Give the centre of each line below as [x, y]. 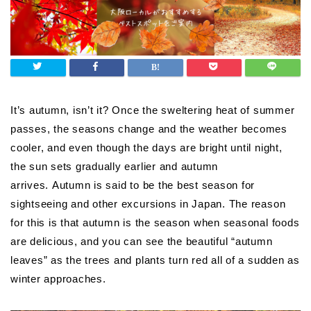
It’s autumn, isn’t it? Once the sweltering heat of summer [153, 110]
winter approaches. [58, 278]
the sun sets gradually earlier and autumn [115, 166]
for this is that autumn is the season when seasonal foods [155, 222]
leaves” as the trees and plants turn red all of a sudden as [155, 260]
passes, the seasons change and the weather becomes [149, 128]
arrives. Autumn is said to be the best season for [133, 185]
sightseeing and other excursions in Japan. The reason [148, 203]
